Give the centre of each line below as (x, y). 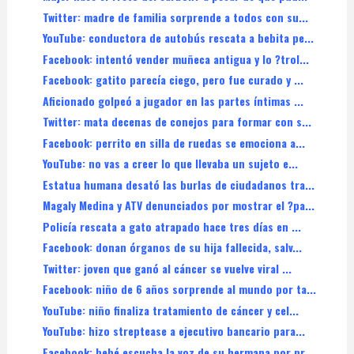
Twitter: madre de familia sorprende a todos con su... (175, 17)
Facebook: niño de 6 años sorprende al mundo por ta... (179, 289)
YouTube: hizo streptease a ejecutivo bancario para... (173, 331)
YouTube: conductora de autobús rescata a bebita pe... (178, 38)
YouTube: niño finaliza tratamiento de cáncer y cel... (170, 310)
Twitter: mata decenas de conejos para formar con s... (177, 122)
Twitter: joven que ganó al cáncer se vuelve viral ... (167, 268)
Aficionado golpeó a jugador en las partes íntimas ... (173, 100)
